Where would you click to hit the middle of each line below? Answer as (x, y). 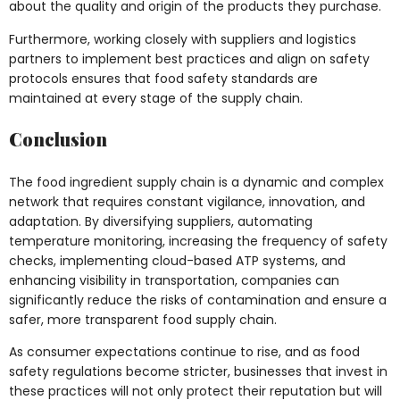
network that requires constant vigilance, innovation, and (187, 202)
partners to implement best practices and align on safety (189, 58)
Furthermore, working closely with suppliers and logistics (183, 39)
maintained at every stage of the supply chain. (156, 98)
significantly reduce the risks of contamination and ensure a (198, 300)
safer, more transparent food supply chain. (143, 320)
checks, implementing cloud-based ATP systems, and (177, 261)
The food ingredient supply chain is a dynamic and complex (196, 183)
